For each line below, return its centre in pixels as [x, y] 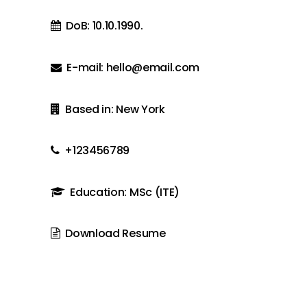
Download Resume [115, 234]
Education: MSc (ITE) [125, 192]
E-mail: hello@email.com [133, 67]
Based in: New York [115, 109]
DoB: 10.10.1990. [105, 26]
